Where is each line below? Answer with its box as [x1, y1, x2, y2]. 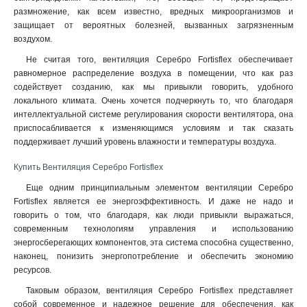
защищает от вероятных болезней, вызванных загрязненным [14, 21, 293, 30]
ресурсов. [14, 265, 51, 275]
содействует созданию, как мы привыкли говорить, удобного [14, 82, 293, 92]
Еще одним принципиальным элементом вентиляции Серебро [26, 183, 293, 193]
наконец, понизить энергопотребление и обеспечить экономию [14, 251, 293, 261]
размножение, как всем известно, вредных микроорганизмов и [14, 7, 293, 16]
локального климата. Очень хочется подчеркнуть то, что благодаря [14, 96, 293, 106]
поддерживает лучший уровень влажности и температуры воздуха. [14, 137, 276, 147]
